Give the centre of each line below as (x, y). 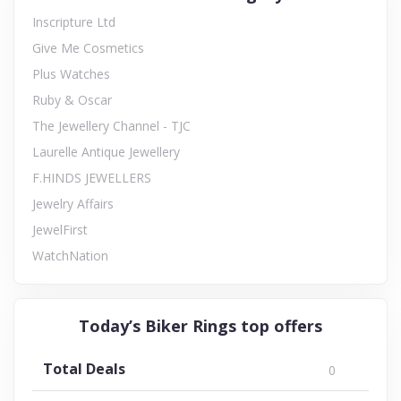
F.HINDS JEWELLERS (92, 177)
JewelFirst (60, 229)
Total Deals (84, 368)
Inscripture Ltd (74, 21)
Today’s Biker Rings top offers (200, 325)
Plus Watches (71, 73)
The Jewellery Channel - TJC (111, 125)
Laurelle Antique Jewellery (106, 151)
